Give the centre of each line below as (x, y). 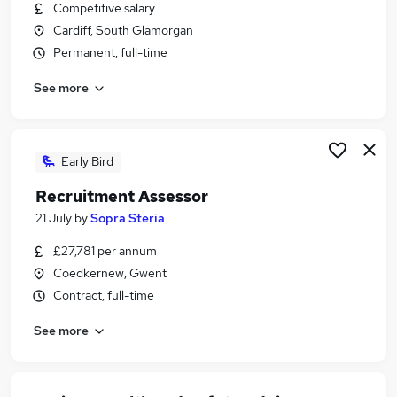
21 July (54, 218)
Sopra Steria (128, 218)
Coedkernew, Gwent (110, 273)
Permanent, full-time (110, 52)
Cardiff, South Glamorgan (123, 30)
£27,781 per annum (105, 251)
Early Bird (87, 161)
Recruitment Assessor (122, 196)
